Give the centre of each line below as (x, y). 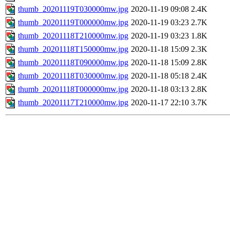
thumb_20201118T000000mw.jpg (73, 89)
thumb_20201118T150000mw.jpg (73, 49)
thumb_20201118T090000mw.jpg (73, 63)
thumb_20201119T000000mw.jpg (73, 23)
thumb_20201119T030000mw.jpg (73, 9)
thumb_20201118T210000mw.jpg (73, 36)
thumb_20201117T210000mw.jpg (73, 103)
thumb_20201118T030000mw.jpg (73, 76)
